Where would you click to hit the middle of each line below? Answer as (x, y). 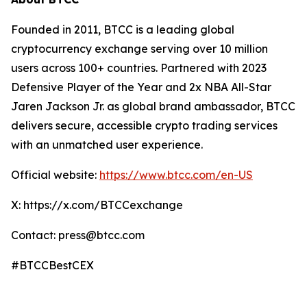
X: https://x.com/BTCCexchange (97, 205)
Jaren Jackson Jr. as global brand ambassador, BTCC (153, 106)
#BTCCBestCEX (52, 265)
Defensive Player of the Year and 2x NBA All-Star (141, 87)
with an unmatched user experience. (107, 145)
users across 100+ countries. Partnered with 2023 (139, 68)
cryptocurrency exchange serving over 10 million (139, 49)
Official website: (55, 175)
